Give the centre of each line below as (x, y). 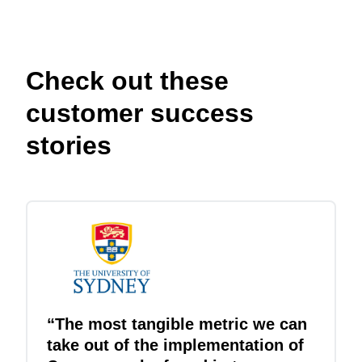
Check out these (127, 81)
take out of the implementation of (175, 345)
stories (69, 146)
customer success (140, 114)
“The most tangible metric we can (177, 324)
